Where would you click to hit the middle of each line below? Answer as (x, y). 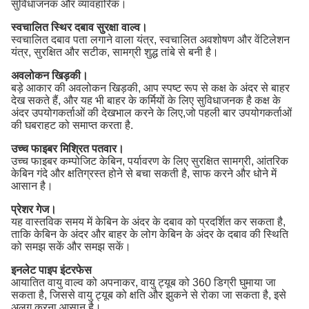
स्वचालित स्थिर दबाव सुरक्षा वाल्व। (79, 27)
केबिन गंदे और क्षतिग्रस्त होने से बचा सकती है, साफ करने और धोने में (144, 173)
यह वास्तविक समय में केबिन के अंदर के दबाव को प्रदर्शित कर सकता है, (148, 222)
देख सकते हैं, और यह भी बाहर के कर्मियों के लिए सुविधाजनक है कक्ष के (146, 100)
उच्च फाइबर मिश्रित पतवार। (68, 149)
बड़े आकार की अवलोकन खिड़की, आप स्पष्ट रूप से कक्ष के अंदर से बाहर (150, 88)
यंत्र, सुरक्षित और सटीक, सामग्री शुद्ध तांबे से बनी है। (115, 52)
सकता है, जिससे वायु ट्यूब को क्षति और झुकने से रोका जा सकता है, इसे (149, 295)
